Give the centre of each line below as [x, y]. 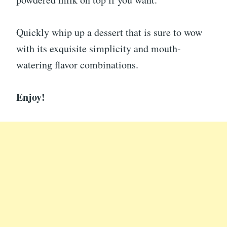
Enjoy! [31, 97]
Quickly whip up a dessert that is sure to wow [109, 32]
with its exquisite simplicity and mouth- [99, 48]
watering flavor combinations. [77, 64]
